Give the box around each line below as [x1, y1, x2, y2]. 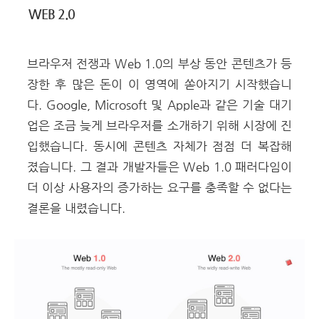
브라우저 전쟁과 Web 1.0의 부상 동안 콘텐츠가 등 [27, 56, 292, 70]
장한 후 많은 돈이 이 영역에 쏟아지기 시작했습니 [27, 77, 292, 91]
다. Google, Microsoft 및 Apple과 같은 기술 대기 [27, 98, 292, 112]
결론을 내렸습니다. [27, 201, 125, 215]
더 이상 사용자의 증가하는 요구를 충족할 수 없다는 [27, 180, 292, 194]
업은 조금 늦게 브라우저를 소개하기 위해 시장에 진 [27, 118, 292, 132]
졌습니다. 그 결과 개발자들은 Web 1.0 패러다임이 [27, 159, 292, 174]
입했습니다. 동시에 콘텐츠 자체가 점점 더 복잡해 [27, 139, 292, 153]
